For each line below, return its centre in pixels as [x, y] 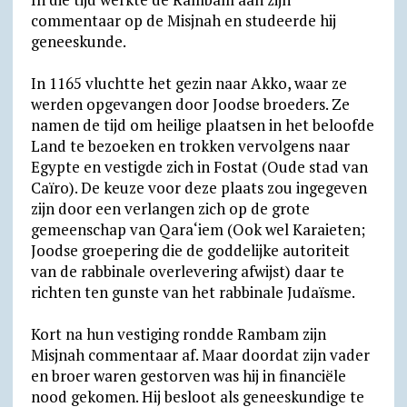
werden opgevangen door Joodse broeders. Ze [190, 104]
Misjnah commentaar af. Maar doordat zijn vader [200, 355]
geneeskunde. [78, 41]
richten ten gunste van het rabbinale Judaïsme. [193, 292]
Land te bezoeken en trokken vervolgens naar [190, 146]
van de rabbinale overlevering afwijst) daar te [187, 271]
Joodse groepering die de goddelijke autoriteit [190, 250]
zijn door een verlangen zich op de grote [170, 208]
